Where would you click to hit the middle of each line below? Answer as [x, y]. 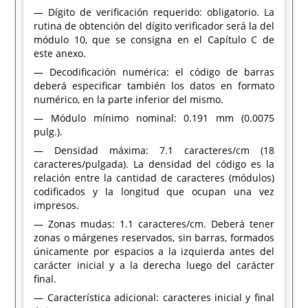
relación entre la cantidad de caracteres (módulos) [154, 178]
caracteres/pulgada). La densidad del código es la [154, 164]
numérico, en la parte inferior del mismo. [129, 99]
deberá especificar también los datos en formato [154, 86]
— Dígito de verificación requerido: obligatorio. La [154, 12]
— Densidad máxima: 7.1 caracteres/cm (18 [154, 150]
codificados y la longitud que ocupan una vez [154, 191]
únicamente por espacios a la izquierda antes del [154, 251]
